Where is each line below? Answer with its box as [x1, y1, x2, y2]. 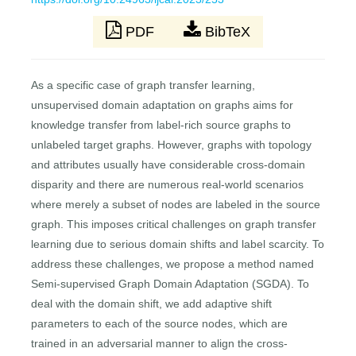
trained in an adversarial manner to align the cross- [31, 337, 288, 350]
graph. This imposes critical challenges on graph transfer [31, 218, 317, 231]
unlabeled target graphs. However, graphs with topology [31, 138, 312, 152]
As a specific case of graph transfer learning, [31, 79, 256, 92]
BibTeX [201, 24, 250, 41]
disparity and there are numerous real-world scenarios [31, 178, 304, 192]
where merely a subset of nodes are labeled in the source [31, 198, 321, 211]
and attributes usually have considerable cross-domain [31, 158, 306, 172]
